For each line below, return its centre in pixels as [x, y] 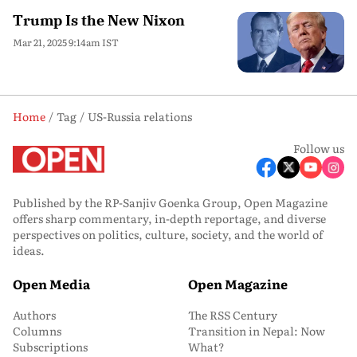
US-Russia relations [140, 116]
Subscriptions [50, 346]
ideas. [29, 250]
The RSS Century [233, 314]
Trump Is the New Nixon [99, 20]
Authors [34, 314]
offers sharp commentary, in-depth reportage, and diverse [169, 218]
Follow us [319, 148]
